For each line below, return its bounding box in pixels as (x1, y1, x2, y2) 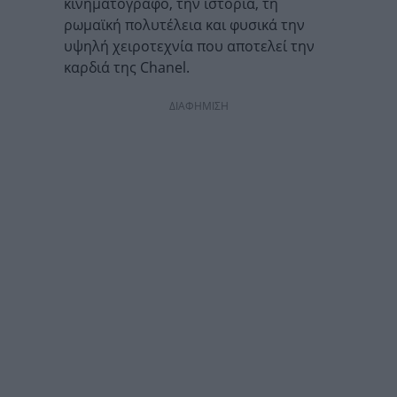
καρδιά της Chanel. (64, 58, 190, 77)
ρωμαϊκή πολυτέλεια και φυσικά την (64, 15, 305, 35)
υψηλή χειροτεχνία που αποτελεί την (64, 36, 315, 56)
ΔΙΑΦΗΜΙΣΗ (168, 98, 229, 113)
